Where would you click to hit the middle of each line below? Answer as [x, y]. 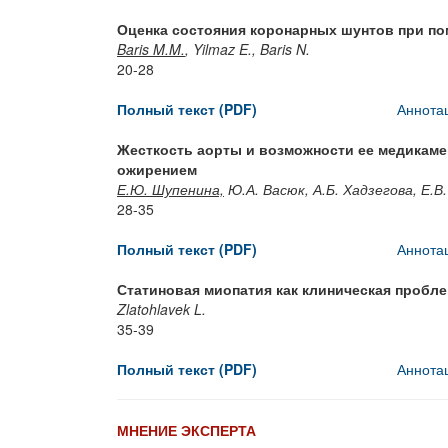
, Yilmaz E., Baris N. [247, 49]
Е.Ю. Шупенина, [170, 189]
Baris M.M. [151, 49]
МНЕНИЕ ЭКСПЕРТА [186, 430]
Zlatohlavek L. [161, 309]
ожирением [157, 169]
